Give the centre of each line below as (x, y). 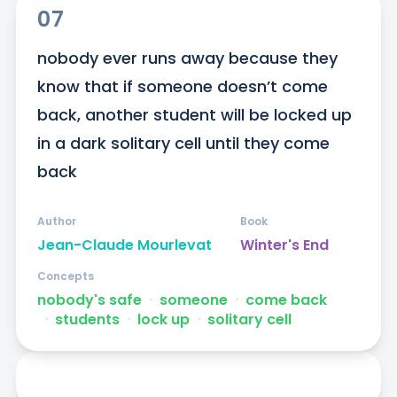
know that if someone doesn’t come (182, 87)
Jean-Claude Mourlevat (124, 245)
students (87, 320)
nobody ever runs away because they (187, 58)
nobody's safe (89, 300)
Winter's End (284, 245)
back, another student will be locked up (194, 115)
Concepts (65, 276)
